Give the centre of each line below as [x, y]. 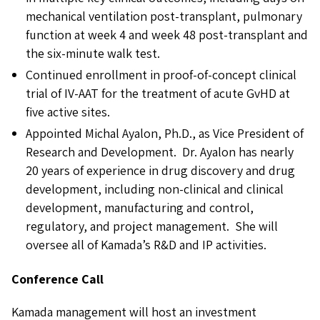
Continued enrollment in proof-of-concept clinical [161, 75]
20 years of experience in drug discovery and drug [160, 170]
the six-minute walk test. [93, 53]
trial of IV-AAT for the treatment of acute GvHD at [158, 93]
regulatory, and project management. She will [152, 226]
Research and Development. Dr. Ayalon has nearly [160, 152]
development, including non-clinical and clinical [155, 189]
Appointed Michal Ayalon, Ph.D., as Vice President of [165, 133]
